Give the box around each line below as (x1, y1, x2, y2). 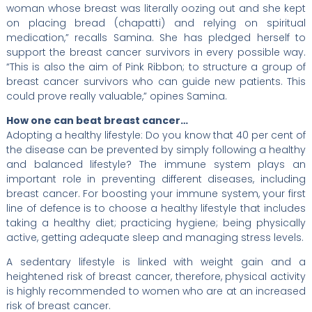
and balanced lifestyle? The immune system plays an (6, 157, 306, 171)
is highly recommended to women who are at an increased (6, 283, 306, 298)
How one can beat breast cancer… (6, 113, 188, 127)
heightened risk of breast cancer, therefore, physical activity (6, 269, 306, 283)
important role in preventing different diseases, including (6, 171, 306, 186)
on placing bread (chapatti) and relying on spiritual (6, 15, 306, 30)
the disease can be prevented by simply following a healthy (6, 142, 306, 157)
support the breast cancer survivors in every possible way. (6, 45, 306, 59)
